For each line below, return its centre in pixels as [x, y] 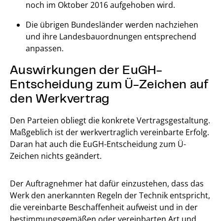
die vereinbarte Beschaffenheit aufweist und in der [104, 207]
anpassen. [45, 48]
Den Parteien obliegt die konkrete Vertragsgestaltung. [110, 120]
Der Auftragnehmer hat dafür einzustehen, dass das [107, 183]
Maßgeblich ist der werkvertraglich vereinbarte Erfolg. [110, 132]
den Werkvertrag [60, 97]
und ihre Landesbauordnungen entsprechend [111, 36]
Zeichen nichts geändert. [56, 156]
